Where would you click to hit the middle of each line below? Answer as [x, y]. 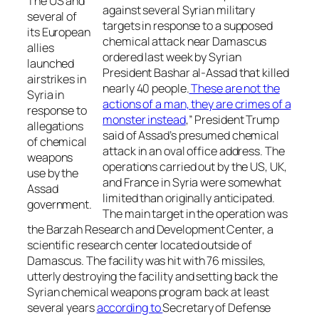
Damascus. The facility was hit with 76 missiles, [147, 261]
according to [130, 308]
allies [41, 47]
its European [59, 32]
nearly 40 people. [146, 89]
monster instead [144, 120]
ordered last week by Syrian [172, 57]
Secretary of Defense [217, 308]
